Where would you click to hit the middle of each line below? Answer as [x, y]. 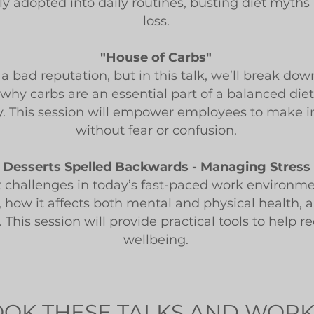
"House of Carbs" [156, 57]
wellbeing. [156, 240]
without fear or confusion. [156, 130]
